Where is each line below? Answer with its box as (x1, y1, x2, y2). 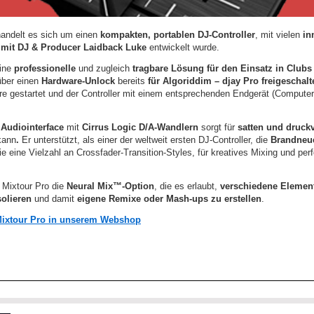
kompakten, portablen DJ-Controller (100, 29, 255, 40)
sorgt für (198, 122, 238, 132)
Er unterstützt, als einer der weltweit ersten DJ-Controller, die (22, 135, 271, 145)
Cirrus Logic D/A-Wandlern (82, 122, 198, 132)
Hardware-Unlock (41, 76, 115, 86)
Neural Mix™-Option (67, 181, 154, 191)
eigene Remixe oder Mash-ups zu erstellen (77, 193, 261, 204)
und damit (34, 193, 77, 204)
